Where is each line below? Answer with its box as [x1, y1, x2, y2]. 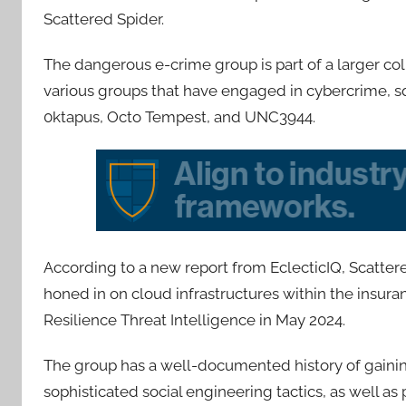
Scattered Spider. [43, 9, 164, 28]
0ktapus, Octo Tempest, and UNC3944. [43, 107, 315, 126]
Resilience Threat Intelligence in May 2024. [43, 311, 345, 329]
